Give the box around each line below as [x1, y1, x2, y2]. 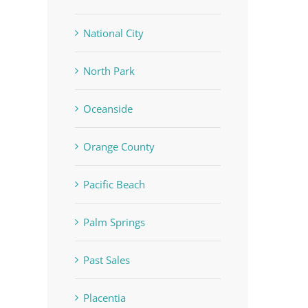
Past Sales [82, 252, 130, 267]
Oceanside [82, 101, 133, 115]
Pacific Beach [82, 177, 145, 191]
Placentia [82, 290, 126, 305]
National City [82, 25, 144, 40]
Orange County [82, 139, 155, 153]
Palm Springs [82, 214, 145, 229]
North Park [82, 63, 135, 78]
